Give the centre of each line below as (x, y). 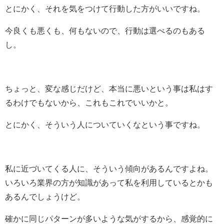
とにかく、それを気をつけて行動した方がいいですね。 (105, 8)
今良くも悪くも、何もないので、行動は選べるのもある (105, 30)
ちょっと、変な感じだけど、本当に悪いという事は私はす (109, 88)
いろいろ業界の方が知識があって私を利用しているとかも (109, 182)
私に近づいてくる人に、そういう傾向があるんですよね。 (109, 168)
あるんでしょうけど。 (45, 196)
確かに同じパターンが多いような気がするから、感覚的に (109, 218)
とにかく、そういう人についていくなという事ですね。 (105, 124)
